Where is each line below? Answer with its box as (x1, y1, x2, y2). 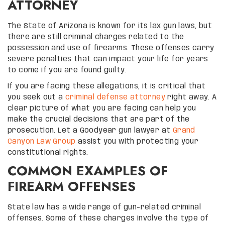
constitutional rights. (8, 149, 88, 156)
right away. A (165, 93, 217, 101)
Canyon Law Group (8, 138, 76, 145)
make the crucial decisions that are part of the (8, 116, 190, 123)
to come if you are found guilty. (8, 66, 127, 74)
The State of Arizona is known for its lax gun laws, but (8, 22, 212, 30)
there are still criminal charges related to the (8, 33, 184, 41)
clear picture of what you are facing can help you (8, 104, 196, 112)
